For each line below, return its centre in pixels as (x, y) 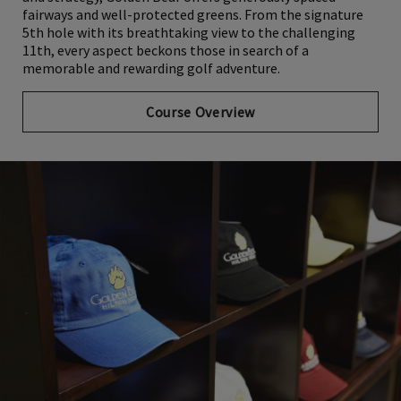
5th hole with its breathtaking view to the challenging (189, 49)
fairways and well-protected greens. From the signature (193, 31)
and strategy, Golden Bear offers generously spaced (179, 13)
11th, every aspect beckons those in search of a (166, 67)
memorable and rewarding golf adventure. (151, 85)
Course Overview (200, 128)
